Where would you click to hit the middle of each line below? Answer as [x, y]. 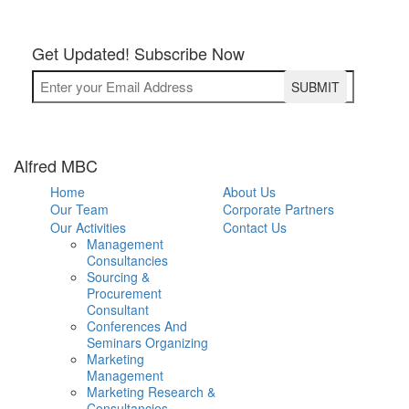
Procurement [124, 293]
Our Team [79, 210]
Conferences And [137, 325]
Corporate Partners [279, 210]
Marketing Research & [151, 391]
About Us [250, 191]
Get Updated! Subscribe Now [138, 52]
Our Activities [88, 227]
